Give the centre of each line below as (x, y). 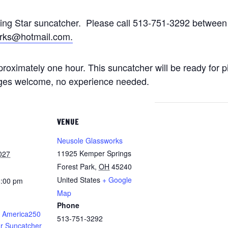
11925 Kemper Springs (94, 153)
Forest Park (76, 166)
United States (79, 180)
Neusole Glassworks (90, 140)
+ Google (117, 180)
